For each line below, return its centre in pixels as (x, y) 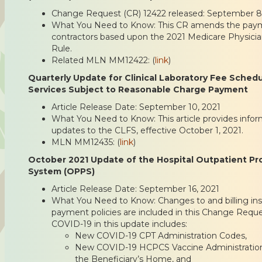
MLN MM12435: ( (86, 142)
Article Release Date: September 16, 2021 (135, 189)
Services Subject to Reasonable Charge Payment (138, 89)
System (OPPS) (61, 171)
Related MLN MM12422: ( (103, 60)
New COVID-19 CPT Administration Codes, (161, 235)
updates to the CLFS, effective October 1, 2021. (147, 130)
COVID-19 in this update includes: (119, 224)
